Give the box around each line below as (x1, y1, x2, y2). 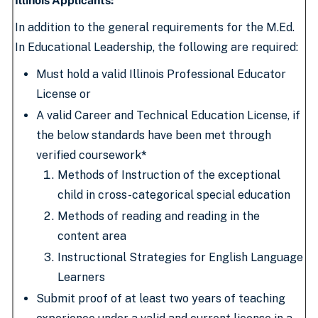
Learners (57, 270, 105, 284)
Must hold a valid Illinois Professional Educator (36, 67, 286, 81)
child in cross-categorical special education (57, 188, 290, 202)
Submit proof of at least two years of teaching (36, 292, 285, 305)
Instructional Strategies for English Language (57, 251, 303, 264)
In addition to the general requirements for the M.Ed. (15, 21, 295, 34)
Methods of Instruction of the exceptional (57, 168, 280, 182)
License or (36, 87, 91, 101)
